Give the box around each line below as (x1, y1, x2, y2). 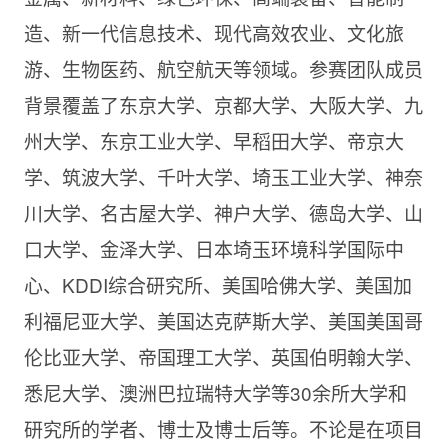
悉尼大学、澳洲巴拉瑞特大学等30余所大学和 (23, 379, 407, 406)
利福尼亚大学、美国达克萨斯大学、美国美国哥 (23, 307, 423, 334)
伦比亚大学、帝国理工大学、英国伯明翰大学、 (23, 343, 423, 370)
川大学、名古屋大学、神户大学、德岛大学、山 (23, 199, 423, 226)
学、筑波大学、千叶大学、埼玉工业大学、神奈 (23, 163, 423, 190)
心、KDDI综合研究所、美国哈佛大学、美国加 (23, 271, 412, 298)
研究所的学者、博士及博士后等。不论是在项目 (23, 415, 423, 442)
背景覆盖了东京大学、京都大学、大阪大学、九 (23, 91, 423, 118)
